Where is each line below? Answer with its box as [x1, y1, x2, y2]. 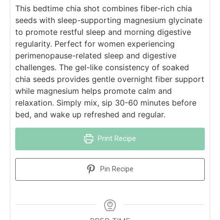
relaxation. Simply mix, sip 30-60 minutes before [15, 98, 196, 108]
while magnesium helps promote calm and [15, 86, 172, 96]
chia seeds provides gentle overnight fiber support [15, 74, 204, 84]
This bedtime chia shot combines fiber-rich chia [15, 3, 192, 14]
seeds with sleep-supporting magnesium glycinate [15, 15, 202, 26]
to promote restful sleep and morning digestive [15, 27, 191, 37]
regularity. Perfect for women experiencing [15, 39, 175, 49]
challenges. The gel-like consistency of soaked [15, 62, 189, 73]
